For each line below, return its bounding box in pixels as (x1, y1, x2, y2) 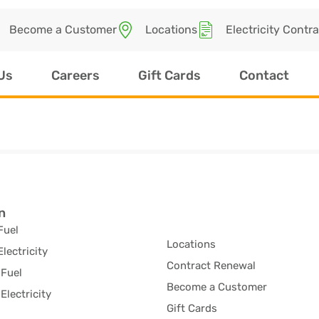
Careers (51, 68, 100, 84)
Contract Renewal (167, 259, 256, 273)
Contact (239, 68, 289, 84)
